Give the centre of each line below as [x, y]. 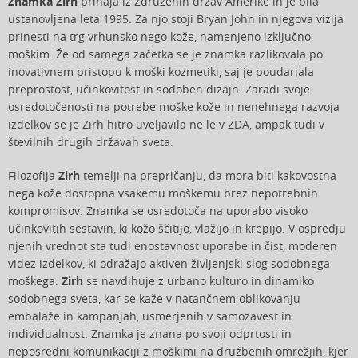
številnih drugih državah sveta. [91, 142]
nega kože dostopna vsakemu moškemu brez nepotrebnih [163, 193]
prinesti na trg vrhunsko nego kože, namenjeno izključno [159, 37]
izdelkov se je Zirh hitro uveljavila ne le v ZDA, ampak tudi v [166, 125]
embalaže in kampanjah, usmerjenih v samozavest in [150, 316]
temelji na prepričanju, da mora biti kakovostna [208, 176]
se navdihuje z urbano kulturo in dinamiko [199, 281]
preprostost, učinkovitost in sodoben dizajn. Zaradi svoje [159, 89]
